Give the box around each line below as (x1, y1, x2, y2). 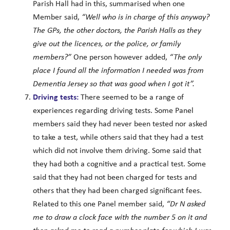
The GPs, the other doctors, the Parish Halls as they (32, 26, 201, 35)
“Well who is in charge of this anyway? (81, 13, 209, 22)
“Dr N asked (166, 200, 205, 208)
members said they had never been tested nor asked (32, 120, 207, 128)
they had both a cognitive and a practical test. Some (32, 160, 206, 168)
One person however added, (71, 53, 167, 62)
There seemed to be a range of (78, 93, 184, 102)
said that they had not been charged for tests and (32, 173, 197, 182)
